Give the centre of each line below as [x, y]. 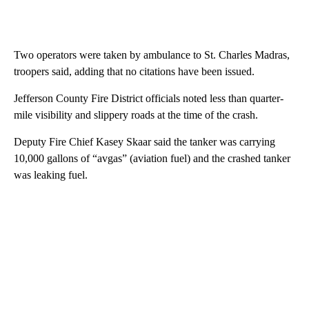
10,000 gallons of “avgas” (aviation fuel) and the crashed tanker [152, 159]
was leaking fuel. [52, 175]
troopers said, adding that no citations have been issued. [134, 72]
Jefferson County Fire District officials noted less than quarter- [149, 99]
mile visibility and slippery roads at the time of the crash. [136, 115]
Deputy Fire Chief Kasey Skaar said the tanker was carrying [144, 142]
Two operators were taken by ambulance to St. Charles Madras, [152, 55]
